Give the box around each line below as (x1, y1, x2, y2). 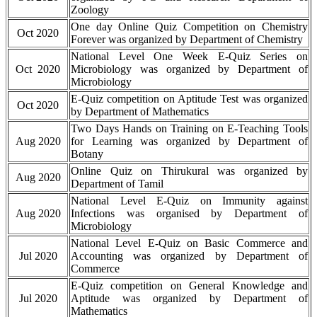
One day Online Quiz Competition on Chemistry (71, 21, 308, 33)
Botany (71, 148, 103, 161)
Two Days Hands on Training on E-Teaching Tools (71, 122, 308, 135)
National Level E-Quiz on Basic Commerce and (71, 237, 308, 250)
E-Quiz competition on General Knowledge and (71, 279, 308, 292)
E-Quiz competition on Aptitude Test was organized (71, 93, 308, 105)
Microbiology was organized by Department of (71, 63, 308, 76)
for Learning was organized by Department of (71, 135, 308, 148)
